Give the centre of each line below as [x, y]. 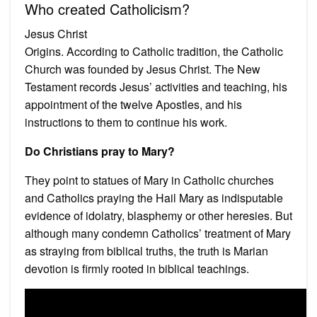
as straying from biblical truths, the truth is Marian [146, 250]
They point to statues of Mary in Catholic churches [149, 180]
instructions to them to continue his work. [126, 122]
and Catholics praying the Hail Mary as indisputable [154, 197]
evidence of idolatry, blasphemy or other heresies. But [158, 215]
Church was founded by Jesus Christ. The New [143, 69]
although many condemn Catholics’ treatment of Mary [158, 233]
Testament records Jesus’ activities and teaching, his [156, 86]
